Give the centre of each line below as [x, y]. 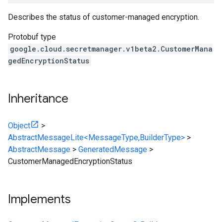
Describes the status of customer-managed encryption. [104, 17]
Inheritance [38, 99]
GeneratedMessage [113, 149]
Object [19, 126]
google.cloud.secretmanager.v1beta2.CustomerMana [111, 49]
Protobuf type [32, 37]
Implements [39, 199]
